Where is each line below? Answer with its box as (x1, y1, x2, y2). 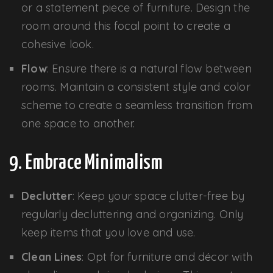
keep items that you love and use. (21, 225, 196, 239)
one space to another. (21, 116, 135, 130)
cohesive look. (21, 37, 94, 51)
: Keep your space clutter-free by (72, 188, 245, 203)
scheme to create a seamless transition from (21, 97, 253, 112)
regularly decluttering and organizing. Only (21, 207, 244, 221)
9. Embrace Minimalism (9, 152, 163, 173)
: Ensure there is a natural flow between (46, 61, 252, 76)
